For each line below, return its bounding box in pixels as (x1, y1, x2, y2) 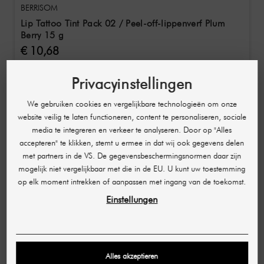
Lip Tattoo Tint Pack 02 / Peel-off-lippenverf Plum (21, 18, 225, 29)
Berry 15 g (21, 29, 64, 41)
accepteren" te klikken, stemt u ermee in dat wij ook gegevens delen (19, 138, 245, 147)
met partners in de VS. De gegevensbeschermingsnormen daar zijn (22, 151, 242, 160)
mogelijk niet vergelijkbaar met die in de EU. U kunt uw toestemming (18, 164, 246, 173)
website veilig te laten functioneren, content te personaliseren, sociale (18, 112, 246, 121)
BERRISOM (21, 3, 58, 12)
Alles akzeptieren (105, 251, 159, 260)
